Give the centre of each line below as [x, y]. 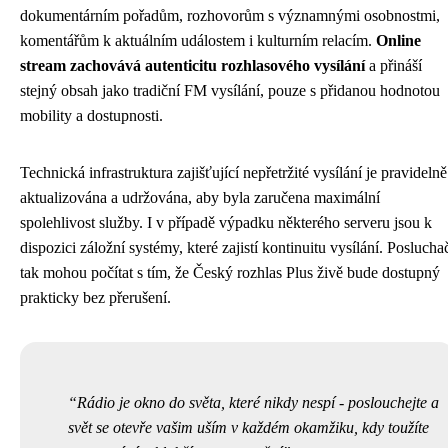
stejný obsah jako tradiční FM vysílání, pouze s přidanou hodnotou [230, 90]
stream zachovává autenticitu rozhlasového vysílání [192, 65]
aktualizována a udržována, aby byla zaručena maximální [200, 197]
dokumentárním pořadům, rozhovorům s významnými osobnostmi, [230, 15]
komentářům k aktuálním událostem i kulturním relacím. [198, 40]
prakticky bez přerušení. [95, 297]
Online [398, 40]
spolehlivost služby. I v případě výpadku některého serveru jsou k [226, 222]
